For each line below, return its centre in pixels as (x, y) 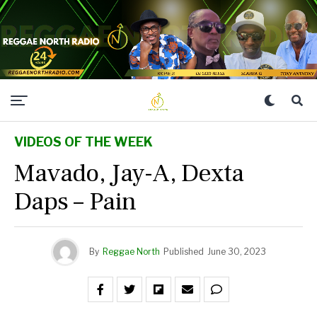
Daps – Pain (75, 202)
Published (184, 252)
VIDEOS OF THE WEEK (83, 142)
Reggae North (131, 252)
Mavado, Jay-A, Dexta (129, 173)
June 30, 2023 (237, 252)
